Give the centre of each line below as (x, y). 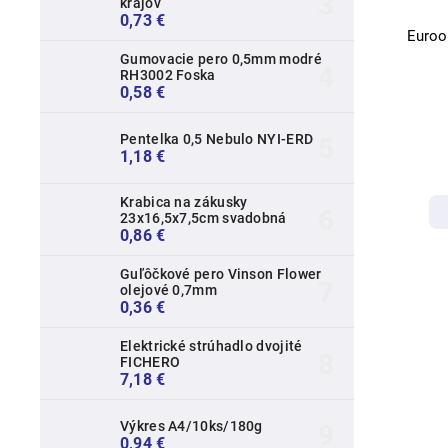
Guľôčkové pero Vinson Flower (221, 274)
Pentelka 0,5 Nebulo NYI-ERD (217, 138)
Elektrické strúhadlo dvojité (211, 346)
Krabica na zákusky (184, 202)
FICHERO (150, 362)
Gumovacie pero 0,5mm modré (221, 59)
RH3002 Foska (168, 75)
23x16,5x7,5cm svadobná (203, 218)
